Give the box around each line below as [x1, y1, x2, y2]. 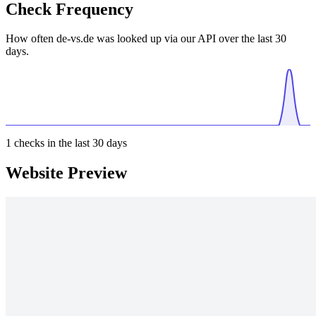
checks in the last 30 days [11, 137, 127, 150]
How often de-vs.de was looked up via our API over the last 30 [6, 32, 286, 45]
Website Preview [6, 164, 127, 183]
